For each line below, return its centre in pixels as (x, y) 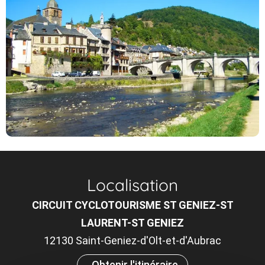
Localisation (132, 185)
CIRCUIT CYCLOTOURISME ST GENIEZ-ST (132, 205)
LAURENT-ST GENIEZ (132, 222)
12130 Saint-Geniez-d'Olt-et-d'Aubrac (132, 240)
